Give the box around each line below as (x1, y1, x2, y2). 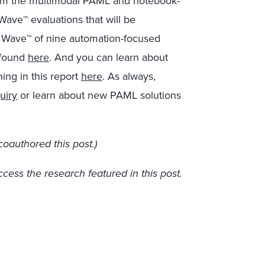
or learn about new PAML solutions (17, 88, 181, 103)
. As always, (102, 69, 156, 84)
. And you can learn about (49, 50, 168, 65)
